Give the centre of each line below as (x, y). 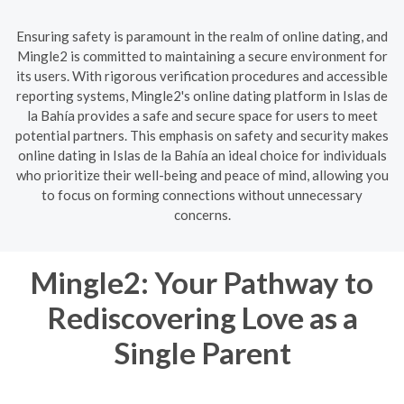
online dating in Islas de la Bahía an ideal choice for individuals (202, 155)
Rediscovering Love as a (202, 317)
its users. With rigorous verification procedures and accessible (202, 75)
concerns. (202, 214)
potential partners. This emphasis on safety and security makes (202, 135)
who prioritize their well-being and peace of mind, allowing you (202, 174)
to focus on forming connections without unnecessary (202, 194)
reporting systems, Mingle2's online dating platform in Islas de (202, 95)
